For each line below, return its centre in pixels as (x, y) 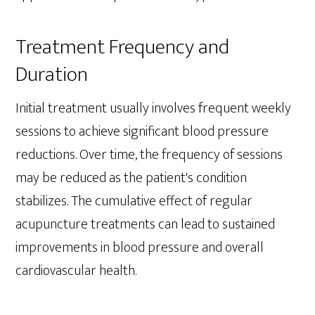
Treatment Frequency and (123, 47)
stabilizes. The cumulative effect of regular (134, 201)
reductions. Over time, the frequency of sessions (149, 154)
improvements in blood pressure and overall (140, 247)
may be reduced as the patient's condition (131, 178)
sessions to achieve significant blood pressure (142, 131)
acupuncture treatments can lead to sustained (146, 224)
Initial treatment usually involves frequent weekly (154, 108)
